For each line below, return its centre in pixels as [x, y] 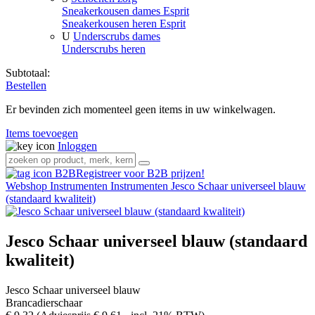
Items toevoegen [42, 134]
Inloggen [77, 146]
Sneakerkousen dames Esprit [126, 11]
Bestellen [26, 86]
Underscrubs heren [104, 49]
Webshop [28, 186]
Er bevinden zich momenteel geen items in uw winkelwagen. [141, 110]
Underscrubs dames [117, 37]
